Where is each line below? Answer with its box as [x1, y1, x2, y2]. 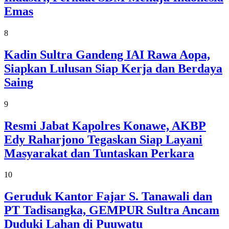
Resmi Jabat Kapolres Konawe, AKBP [4, 119, 206, 132]
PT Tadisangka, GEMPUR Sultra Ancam [4, 203, 219, 217]
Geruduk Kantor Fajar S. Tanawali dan [4, 190, 212, 203]
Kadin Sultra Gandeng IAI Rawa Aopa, [4, 48, 210, 61]
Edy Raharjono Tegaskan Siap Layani [4, 132, 202, 146]
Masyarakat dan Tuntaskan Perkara [4, 146, 194, 160]
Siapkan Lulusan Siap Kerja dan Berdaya [4, 61, 222, 75]
